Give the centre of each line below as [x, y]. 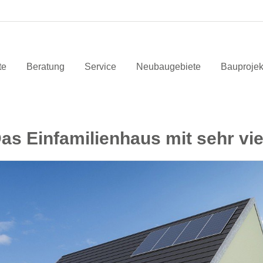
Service [100, 66]
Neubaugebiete [168, 66]
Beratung [45, 66]
